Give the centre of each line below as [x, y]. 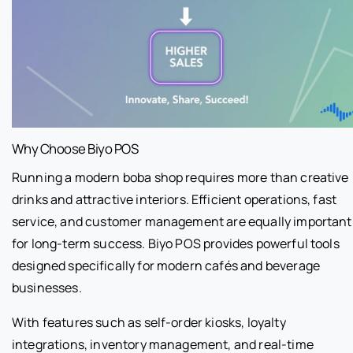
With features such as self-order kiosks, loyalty [149, 323]
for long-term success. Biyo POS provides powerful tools [176, 244]
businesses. [47, 288]
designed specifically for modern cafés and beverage [166, 266]
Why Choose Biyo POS [75, 149]
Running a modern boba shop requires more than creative [180, 178]
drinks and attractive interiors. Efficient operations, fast [175, 200]
